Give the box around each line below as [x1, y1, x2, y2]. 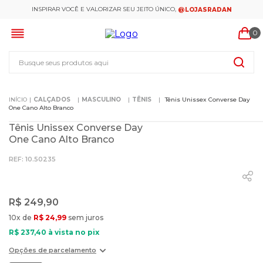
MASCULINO [82, 96, 121, 103]
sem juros [66, 213, 103, 222]
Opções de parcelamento [9, 246, 96, 254]
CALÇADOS [33, 96, 70, 103]
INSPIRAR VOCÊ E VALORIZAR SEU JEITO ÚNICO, [31, 5, 176, 13]
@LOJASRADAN [177, 5, 232, 14]
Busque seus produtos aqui [8, 50, 139, 61]
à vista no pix [46, 228, 99, 237]
